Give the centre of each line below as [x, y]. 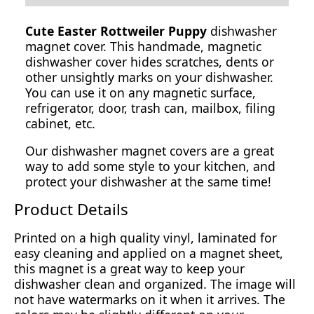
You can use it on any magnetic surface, [141, 92]
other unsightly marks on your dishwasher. [149, 77]
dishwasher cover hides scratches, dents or [150, 61]
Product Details [71, 209]
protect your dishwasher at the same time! [148, 182]
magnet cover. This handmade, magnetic [143, 46]
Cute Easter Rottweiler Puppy [116, 30]
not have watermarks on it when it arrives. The [150, 299]
